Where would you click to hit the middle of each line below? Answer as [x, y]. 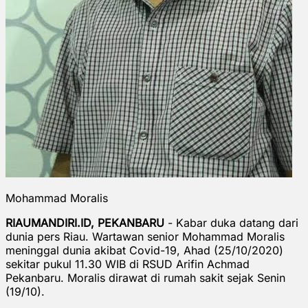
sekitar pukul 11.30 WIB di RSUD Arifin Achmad [128, 264]
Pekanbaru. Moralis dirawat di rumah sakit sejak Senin [145, 277]
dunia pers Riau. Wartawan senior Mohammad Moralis [145, 236]
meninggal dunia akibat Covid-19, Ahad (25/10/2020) [144, 250]
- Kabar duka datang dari [231, 222]
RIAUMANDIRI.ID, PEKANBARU [85, 222]
